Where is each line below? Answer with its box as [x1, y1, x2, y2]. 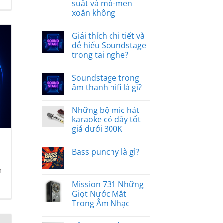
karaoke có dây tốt [71, 113, 141, 125]
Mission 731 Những [71, 178, 144, 190]
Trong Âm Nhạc [71, 197, 130, 209]
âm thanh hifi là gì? [71, 81, 142, 93]
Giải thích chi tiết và [71, 30, 145, 41]
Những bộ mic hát [71, 104, 139, 115]
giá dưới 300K [71, 123, 122, 134]
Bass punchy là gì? [71, 146, 139, 157]
